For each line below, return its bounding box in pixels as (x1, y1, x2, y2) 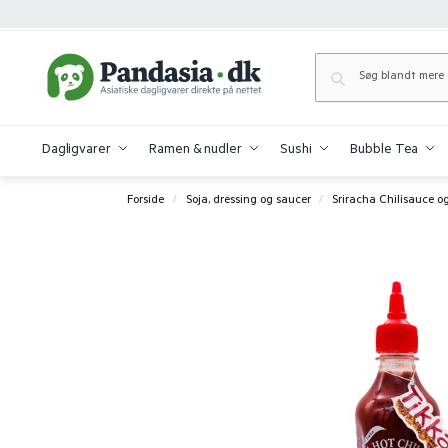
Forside (127, 194, 165, 208)
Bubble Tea (350, 143, 419, 158)
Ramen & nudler (149, 143, 242, 158)
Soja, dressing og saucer (185, 194, 311, 208)
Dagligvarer (41, 143, 111, 158)
